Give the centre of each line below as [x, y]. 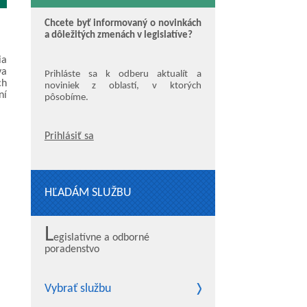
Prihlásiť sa [69, 136]
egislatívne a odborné [101, 238]
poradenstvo [72, 249]
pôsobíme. [66, 98]
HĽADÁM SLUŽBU [88, 193]
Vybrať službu [77, 289]
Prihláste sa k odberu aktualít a [123, 74]
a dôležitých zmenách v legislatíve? [118, 35]
